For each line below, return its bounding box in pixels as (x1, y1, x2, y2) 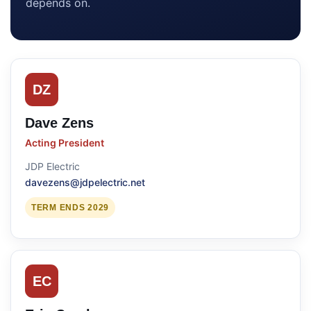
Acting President (25, 137, 104, 149)
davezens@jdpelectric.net (25, 176, 145, 188)
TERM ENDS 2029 (31, 203, 110, 212)
